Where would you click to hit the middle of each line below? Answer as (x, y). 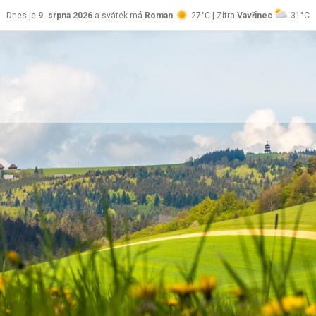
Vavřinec (255, 16)
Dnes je (22, 16)
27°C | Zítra (213, 16)
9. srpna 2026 (65, 16)
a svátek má (119, 16)
